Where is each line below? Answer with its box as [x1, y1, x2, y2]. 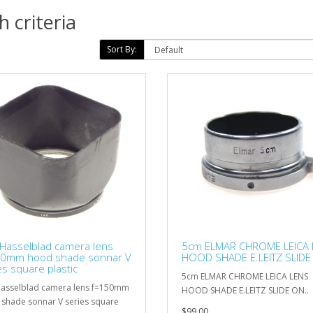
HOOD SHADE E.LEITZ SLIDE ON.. [182, 284, 309, 296]
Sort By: [106, 43, 137, 55]
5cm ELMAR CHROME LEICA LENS [182, 270, 308, 282]
